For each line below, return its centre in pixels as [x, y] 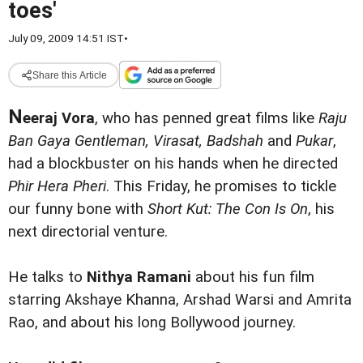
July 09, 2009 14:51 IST [66, 38]
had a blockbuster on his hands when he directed [173, 164]
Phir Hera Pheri [57, 186]
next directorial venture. [88, 232]
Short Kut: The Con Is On [228, 209]
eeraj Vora [59, 118]
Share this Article [69, 75]
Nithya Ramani [139, 278]
